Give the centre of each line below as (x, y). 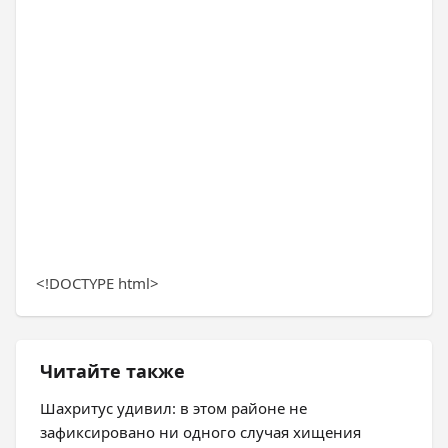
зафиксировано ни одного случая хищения (200, 432)
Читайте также (112, 371)
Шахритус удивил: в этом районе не (173, 408)
